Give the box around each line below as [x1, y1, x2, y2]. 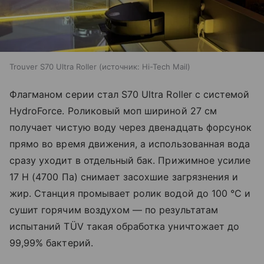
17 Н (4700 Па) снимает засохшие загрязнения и [9, 170, 239, 183]
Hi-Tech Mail [142, 61, 187, 71]
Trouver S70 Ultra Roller [9, 61, 97, 71]
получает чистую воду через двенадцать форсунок [9, 121, 252, 133]
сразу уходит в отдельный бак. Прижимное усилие [9, 154, 251, 166]
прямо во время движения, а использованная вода [9, 137, 250, 150]
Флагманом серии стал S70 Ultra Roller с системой [9, 88, 250, 100]
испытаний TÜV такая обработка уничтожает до [9, 220, 240, 232]
